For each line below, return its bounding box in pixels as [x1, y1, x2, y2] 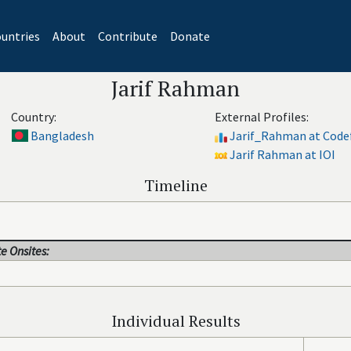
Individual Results [110, 310, 241, 331]
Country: [11, 109, 57, 125]
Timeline [143, 175, 208, 196]
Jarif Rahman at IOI [229, 147, 335, 162]
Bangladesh [30, 128, 94, 143]
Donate [169, 28, 210, 44]
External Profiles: [214, 109, 309, 125]
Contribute [97, 28, 157, 44]
